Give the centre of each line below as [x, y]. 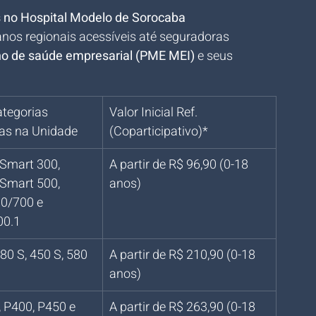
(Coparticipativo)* [159, 132]
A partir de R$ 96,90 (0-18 [180, 165]
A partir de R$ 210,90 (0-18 [184, 255]
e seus [215, 56]
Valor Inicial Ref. [155, 113]
